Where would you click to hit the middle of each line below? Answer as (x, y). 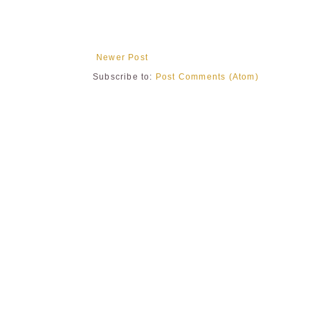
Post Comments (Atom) (207, 76)
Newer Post (122, 57)
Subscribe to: (124, 76)
